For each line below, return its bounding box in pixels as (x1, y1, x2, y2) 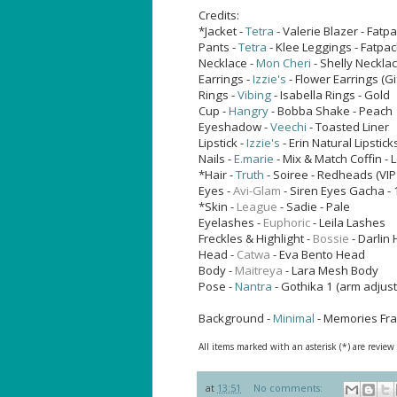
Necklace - (198, 55, 256, 72)
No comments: (253, 380, 325, 394)
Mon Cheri (256, 55, 311, 72)
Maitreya (235, 262, 283, 279)
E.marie (234, 151, 274, 167)
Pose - (198, 278, 235, 295)
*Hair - (198, 167, 236, 183)
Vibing (237, 87, 271, 104)
